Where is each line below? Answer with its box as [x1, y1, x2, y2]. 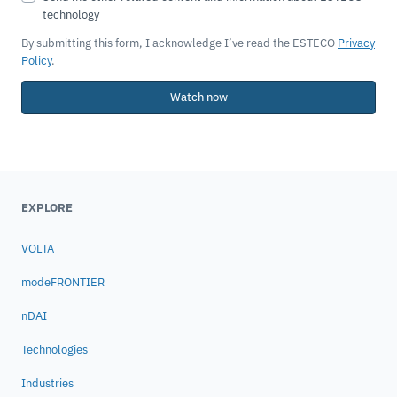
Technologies [21, 342, 88, 358]
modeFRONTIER [21, 275, 105, 291]
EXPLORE [21, 200, 73, 216]
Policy [21, 53, 51, 69]
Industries [21, 376, 74, 392]
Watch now [169, 90, 228, 105]
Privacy [338, 35, 375, 51]
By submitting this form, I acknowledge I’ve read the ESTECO [21, 35, 338, 51]
